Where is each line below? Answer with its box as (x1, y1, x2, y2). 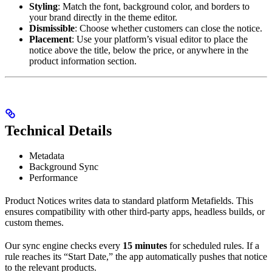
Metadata (29, 151, 64, 161)
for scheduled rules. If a (167, 240, 259, 251)
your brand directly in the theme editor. (29, 12, 177, 22)
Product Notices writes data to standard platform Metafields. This (5, 195, 253, 206)
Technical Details (5, 122, 112, 138)
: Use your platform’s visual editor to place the (72, 33, 248, 44)
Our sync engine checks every (5, 240, 123, 251)
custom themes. (5, 217, 64, 228)
